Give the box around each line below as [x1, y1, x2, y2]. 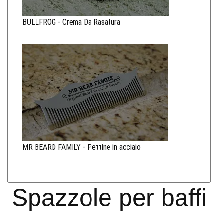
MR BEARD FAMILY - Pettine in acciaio [22, 142, 141, 152]
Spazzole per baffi [11, 183, 207, 211]
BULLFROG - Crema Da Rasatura [22, 17, 120, 27]
